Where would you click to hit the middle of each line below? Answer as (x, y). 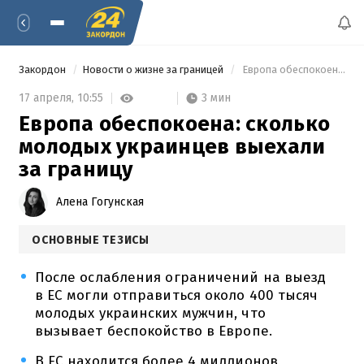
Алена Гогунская (100, 201)
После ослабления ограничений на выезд (180, 277)
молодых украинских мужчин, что (150, 313)
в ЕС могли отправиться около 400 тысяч (176, 295)
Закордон (43, 69)
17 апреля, (48, 98)
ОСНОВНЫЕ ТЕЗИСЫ (91, 240)
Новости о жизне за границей (154, 69)
